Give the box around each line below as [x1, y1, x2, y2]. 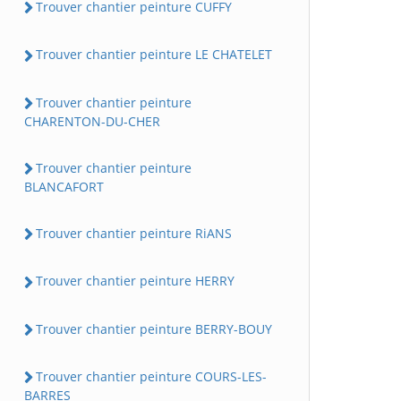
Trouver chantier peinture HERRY [36, 272, 235, 290]
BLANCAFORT [24, 178, 104, 195]
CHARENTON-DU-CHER [24, 112, 160, 130]
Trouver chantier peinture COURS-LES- [36, 367, 267, 385]
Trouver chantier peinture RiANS [36, 225, 232, 242]
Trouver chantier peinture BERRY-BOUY [36, 320, 272, 337]
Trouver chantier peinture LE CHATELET [36, 46, 272, 64]
